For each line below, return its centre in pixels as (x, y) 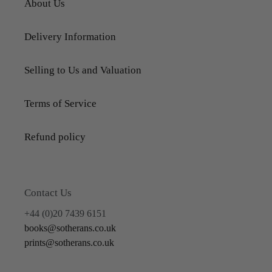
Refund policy (55, 137)
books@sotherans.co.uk (70, 228)
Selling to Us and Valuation (83, 70)
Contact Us (48, 192)
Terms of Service (60, 103)
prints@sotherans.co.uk (69, 243)
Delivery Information (70, 36)
